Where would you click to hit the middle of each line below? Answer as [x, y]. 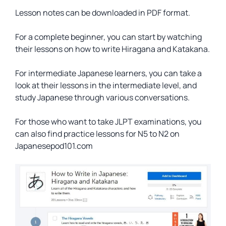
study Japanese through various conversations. [102, 97]
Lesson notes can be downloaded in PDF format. [103, 13]
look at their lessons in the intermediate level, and [106, 85]
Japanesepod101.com [54, 146]
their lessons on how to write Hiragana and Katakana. [112, 49]
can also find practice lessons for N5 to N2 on [97, 134]
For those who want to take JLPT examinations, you [108, 122]
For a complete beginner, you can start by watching [108, 37]
